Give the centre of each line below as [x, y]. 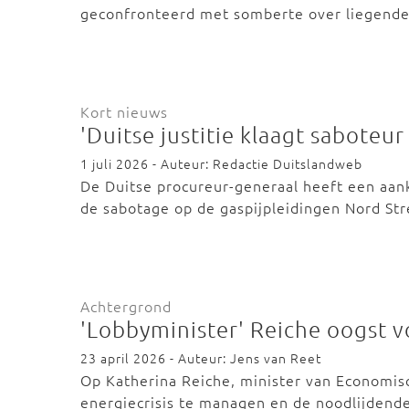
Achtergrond [126, 306]
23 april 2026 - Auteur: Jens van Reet [201, 358]
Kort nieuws [124, 111]
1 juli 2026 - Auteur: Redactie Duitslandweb [221, 163]
